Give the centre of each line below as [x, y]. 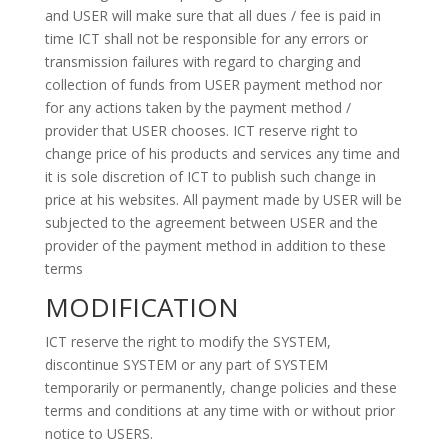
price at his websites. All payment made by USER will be [223, 199]
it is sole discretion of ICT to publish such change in [210, 176]
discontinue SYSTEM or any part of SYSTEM [186, 364]
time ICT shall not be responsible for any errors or [206, 38]
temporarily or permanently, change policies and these [220, 387]
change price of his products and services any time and [222, 153]
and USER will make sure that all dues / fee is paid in [212, 15]
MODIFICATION [141, 307]
